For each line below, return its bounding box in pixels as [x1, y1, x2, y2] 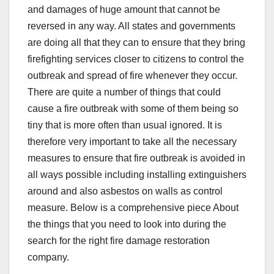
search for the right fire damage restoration [28, 235, 210, 246]
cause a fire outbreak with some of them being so [28, 103, 239, 114]
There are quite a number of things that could [28, 87, 221, 98]
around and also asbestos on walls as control [28, 186, 223, 197]
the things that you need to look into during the [28, 219, 226, 230]
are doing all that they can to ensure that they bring [28, 37, 245, 48]
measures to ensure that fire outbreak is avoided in [28, 153, 245, 164]
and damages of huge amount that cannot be [28, 4, 220, 15]
